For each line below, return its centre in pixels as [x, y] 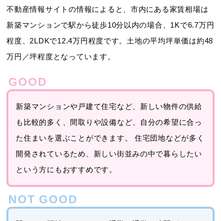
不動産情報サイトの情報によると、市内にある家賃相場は [108, 10]
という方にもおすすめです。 [66, 170]
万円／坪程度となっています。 [61, 57]
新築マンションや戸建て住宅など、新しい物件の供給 [109, 107]
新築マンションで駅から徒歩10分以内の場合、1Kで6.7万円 [110, 25]
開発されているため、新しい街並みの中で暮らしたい [109, 154]
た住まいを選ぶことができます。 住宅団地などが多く [110, 138]
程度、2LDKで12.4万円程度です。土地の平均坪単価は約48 [110, 41]
